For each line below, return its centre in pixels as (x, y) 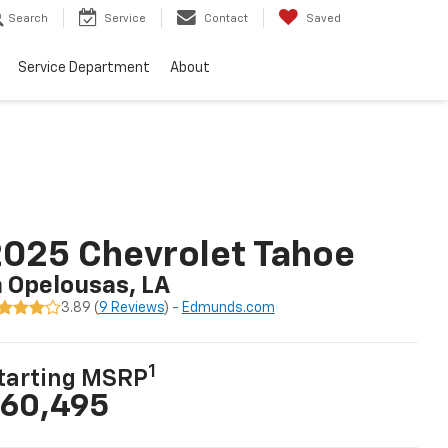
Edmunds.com (228, 308)
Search (28, 19)
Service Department (84, 68)
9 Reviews (131, 308)
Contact (226, 19)
